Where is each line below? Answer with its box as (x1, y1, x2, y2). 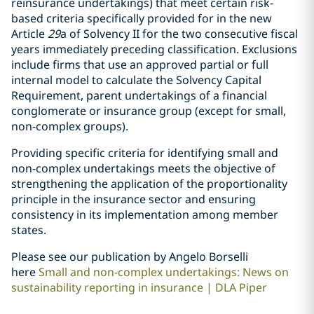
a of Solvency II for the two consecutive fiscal (60, 26, 298, 41)
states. (11, 222, 46, 238)
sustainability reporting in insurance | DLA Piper (11, 280, 267, 295)
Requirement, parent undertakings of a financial (11, 88, 267, 103)
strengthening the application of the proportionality (11, 176, 287, 191)
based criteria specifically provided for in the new (11, 11, 272, 26)
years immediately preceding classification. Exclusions (11, 41, 297, 57)
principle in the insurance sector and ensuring (11, 191, 256, 207)
